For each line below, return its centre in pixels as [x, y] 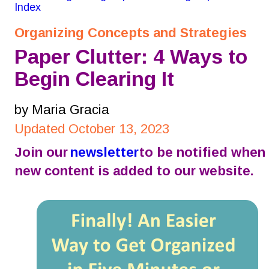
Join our [43, 153]
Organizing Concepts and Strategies [131, 32]
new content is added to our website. [134, 171]
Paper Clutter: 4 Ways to [134, 56]
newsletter [104, 153]
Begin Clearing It [94, 79]
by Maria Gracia [62, 110]
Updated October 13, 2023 [92, 129]
